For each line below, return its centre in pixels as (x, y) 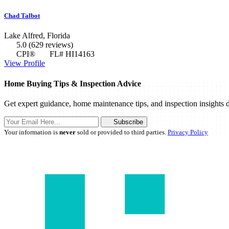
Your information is (32, 132)
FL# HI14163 (71, 54)
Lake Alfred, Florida (37, 36)
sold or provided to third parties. (122, 132)
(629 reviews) (51, 45)
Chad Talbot (22, 16)
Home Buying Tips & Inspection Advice (73, 83)
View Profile (25, 63)
